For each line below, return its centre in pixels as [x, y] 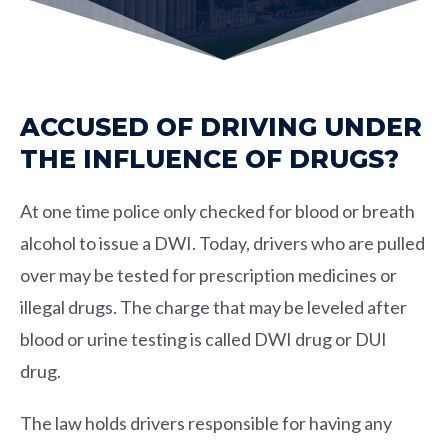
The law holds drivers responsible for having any [206, 422]
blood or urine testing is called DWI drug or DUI [203, 338]
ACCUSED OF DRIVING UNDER [221, 126]
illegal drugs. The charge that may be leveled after [213, 306]
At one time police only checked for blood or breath [217, 210]
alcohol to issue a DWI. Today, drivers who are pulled [222, 242]
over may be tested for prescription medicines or [208, 274]
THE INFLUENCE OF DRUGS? [209, 158]
